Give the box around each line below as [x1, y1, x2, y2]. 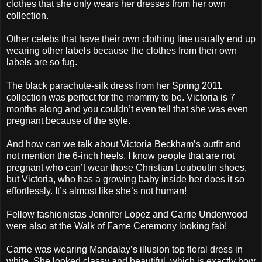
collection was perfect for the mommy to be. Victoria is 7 [6, 92, 235, 102]
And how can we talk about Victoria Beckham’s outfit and [6, 139, 241, 149]
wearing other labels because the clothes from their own [6, 45, 237, 56]
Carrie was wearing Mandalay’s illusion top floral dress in [6, 244, 243, 254]
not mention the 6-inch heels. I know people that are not [6, 150, 235, 161]
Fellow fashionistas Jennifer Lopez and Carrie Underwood [6, 209, 247, 219]
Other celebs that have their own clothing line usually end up [6, 33, 256, 44]
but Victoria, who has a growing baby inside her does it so [6, 174, 244, 184]
